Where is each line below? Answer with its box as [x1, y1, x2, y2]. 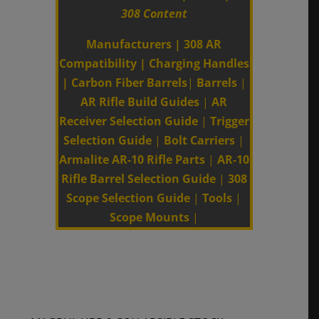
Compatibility [58, 55, 137, 71]
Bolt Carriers [164, 132, 236, 148]
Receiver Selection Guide [58, 113, 198, 129]
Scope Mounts [109, 209, 189, 225]
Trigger [209, 113, 249, 129]
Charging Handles [148, 55, 249, 71]
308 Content [120, 5, 187, 21]
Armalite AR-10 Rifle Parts [58, 151, 205, 167]
